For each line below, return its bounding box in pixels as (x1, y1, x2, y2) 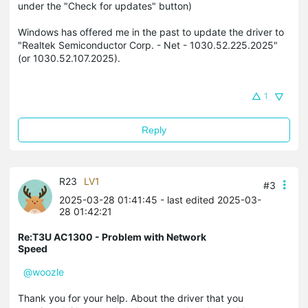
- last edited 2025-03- (157, 194, 261, 206)
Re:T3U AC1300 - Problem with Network (18, 231, 206, 243)
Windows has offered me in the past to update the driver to (18, 26, 284, 38)
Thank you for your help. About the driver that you (18, 292, 243, 304)
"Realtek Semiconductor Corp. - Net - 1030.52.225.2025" (18, 39, 278, 51)
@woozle (23, 266, 64, 278)
